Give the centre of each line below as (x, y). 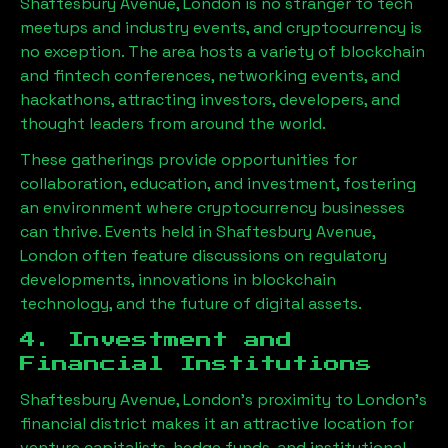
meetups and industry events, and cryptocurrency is (221, 27)
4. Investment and (156, 340)
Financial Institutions (196, 364)
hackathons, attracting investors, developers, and (210, 99)
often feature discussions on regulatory (232, 255)
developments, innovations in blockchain (178, 279)
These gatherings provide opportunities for (188, 159)
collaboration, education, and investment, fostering (218, 183)
